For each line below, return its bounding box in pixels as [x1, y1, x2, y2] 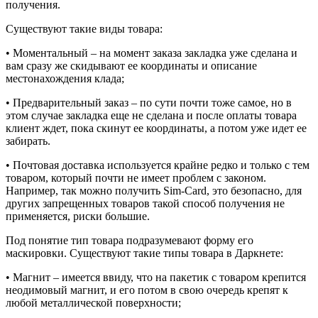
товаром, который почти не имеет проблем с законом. [6, 172, 266, 185]
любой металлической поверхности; [6, 297, 181, 309]
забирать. [6, 135, 50, 148]
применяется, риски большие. [6, 210, 150, 223]
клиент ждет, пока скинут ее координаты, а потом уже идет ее [6, 122, 307, 135]
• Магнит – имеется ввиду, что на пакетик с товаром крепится [6, 271, 306, 284]
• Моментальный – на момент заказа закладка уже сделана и [6, 47, 297, 60]
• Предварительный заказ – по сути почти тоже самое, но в [6, 97, 292, 109]
